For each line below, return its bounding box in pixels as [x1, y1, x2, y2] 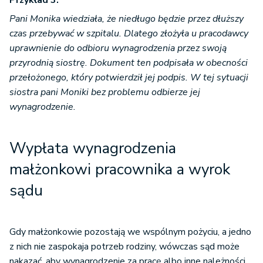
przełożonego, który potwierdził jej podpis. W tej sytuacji [9, 71, 248, 85]
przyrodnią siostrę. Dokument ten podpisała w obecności [9, 56, 248, 70]
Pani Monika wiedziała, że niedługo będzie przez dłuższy [9, 12, 244, 26]
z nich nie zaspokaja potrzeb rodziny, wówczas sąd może [9, 240, 240, 254]
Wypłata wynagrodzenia [9, 138, 176, 159]
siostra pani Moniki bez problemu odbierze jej [9, 86, 200, 99]
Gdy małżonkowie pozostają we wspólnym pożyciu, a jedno [9, 225, 251, 239]
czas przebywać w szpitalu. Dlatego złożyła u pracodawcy [9, 27, 248, 41]
